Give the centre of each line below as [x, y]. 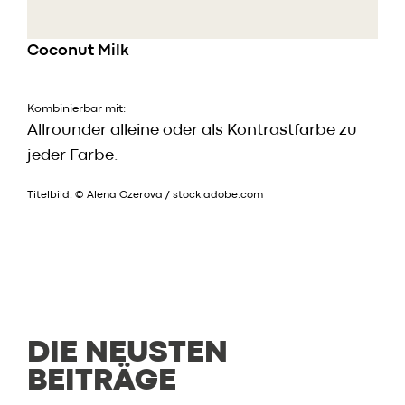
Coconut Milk [78, 52]
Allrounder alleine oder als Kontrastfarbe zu [192, 131]
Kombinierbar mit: [76, 109]
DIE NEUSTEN [127, 354]
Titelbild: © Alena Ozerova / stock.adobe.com [145, 196]
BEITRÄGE [102, 382]
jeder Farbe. [73, 156]
